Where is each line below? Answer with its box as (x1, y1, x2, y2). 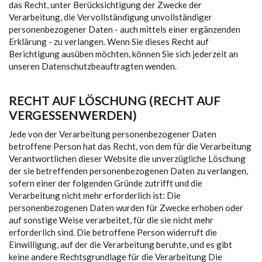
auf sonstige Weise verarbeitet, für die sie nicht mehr (9, 215, 213, 225)
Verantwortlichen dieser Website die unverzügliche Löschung (9, 153, 246, 164)
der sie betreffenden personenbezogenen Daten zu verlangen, (9, 166, 248, 176)
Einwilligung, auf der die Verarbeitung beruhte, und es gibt (9, 239, 232, 250)
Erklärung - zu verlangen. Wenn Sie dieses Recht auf (9, 36, 209, 47)
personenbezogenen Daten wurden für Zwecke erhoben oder (9, 202, 243, 213)
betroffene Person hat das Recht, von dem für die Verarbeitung (9, 141, 251, 151)
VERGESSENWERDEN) (9, 108, 137, 122)
